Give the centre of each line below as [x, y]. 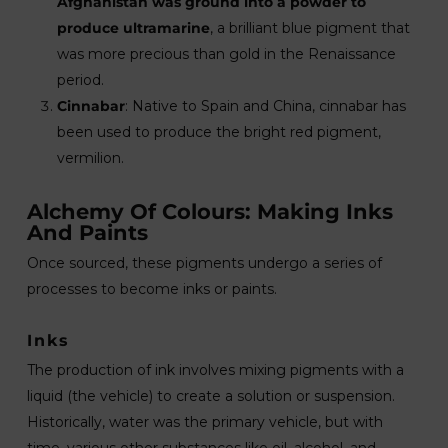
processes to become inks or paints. [151, 289]
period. [80, 80]
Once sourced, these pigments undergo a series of [204, 263]
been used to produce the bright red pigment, [218, 132]
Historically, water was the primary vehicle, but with [204, 422]
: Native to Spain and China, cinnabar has [265, 106]
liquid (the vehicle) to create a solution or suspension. [210, 396]
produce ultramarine [133, 28]
